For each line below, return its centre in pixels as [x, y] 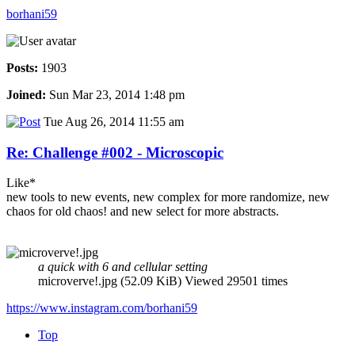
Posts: [22, 67]
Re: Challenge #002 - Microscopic [115, 152]
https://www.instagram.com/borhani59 [102, 308]
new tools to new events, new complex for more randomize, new [168, 197]
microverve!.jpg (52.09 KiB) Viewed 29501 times [163, 281]
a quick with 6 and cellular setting [123, 267]
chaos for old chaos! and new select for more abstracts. [143, 212]
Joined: [26, 94]
